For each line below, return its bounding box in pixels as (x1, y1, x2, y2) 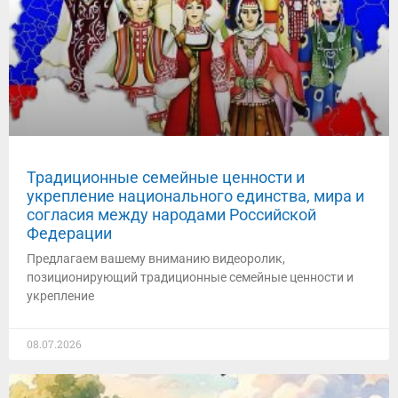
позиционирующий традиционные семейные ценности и (27, 270, 354, 284)
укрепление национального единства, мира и (27, 187, 364, 205)
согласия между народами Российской (27, 205, 316, 224)
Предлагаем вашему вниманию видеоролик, (27, 251, 285, 266)
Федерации (27, 224, 112, 243)
